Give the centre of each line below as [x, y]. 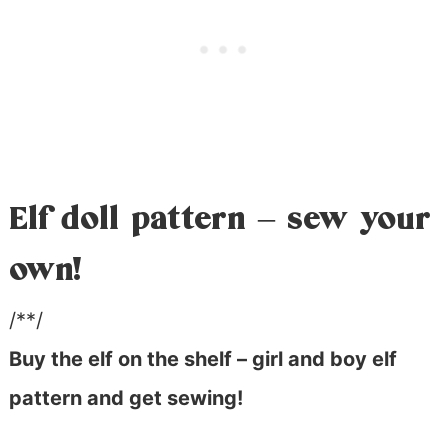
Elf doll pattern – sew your [219, 219]
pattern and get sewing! [125, 398]
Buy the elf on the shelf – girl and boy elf [202, 359]
